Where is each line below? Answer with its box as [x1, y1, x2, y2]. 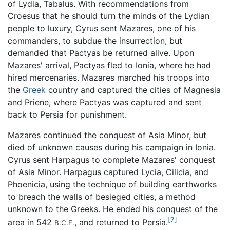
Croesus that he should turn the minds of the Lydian [8, 10, 209, 21]
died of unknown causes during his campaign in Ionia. [8, 142, 216, 152]
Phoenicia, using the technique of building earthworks [8, 179, 217, 189]
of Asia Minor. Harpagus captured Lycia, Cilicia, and [8, 166, 208, 177]
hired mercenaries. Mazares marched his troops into [8, 72, 210, 83]
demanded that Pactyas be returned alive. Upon [8, 47, 194, 58]
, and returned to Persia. [74, 217, 168, 228]
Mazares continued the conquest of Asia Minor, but [8, 129, 206, 140]
